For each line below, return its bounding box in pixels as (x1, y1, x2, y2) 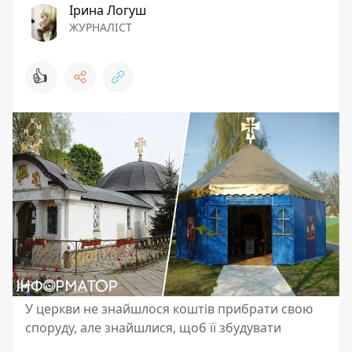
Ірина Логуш (69, 2, 146, 19)
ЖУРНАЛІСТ (69, 20, 132, 35)
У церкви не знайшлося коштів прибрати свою (25, 300, 313, 317)
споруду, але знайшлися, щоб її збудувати (25, 319, 281, 336)
